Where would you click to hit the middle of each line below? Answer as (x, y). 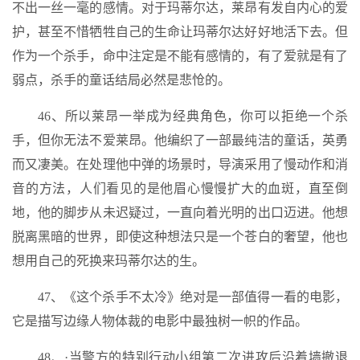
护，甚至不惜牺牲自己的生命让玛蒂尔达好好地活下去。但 (180, 32)
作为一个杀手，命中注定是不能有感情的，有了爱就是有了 (180, 56)
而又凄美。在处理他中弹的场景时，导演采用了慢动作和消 (180, 164)
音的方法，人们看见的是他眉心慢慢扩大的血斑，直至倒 (180, 188)
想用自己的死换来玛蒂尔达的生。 (108, 261)
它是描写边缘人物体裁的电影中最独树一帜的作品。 (160, 321)
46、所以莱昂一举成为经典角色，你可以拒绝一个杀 (193, 116)
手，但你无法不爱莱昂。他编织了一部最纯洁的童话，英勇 (180, 140)
